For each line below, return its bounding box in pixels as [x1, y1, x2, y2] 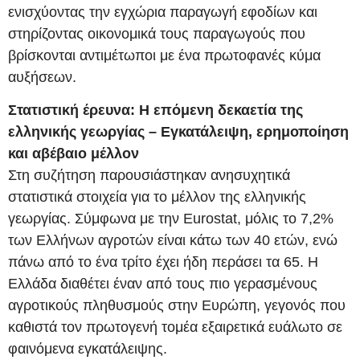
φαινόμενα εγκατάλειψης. [8, 341, 167, 358]
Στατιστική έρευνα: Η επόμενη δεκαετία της [8, 102, 303, 119]
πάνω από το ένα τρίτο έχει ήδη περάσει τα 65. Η [8, 254, 318, 271]
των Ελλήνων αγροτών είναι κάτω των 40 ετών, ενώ [8, 232, 337, 249]
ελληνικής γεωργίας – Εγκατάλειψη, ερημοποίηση [8, 124, 349, 141]
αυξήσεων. [8, 68, 76, 85]
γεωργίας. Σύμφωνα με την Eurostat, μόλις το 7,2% [8, 211, 333, 227]
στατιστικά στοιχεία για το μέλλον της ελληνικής [8, 189, 306, 206]
